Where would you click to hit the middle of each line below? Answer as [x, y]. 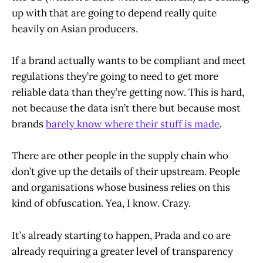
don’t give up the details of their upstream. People [126, 172]
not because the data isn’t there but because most [126, 108]
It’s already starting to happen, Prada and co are [121, 235]
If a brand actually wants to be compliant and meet [129, 61]
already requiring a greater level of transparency [122, 251]
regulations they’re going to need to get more [115, 77]
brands [29, 124]
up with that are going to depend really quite [114, 13]
